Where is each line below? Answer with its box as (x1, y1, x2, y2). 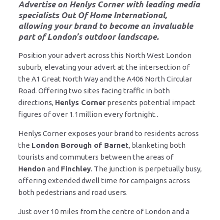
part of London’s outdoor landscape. (18, 31, 161, 41)
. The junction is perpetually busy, (91, 164, 202, 173)
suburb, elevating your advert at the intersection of (18, 62, 190, 71)
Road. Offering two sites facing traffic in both (18, 86, 170, 95)
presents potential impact (106, 98, 195, 107)
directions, (18, 98, 55, 107)
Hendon (18, 164, 46, 173)
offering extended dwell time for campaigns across (18, 176, 190, 185)
